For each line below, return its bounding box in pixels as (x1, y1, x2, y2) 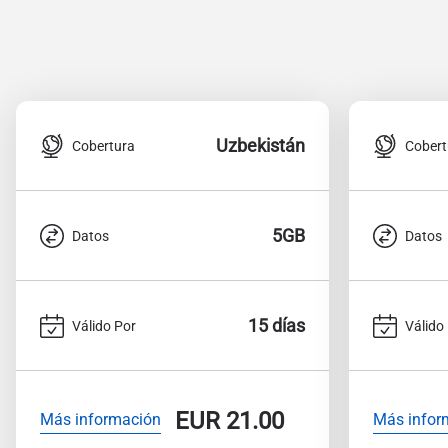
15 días (248, 315, 305, 336)
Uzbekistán (216, 135, 305, 156)
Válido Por (72, 317, 136, 334)
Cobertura (72, 137, 135, 154)
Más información (40, 409, 161, 429)
